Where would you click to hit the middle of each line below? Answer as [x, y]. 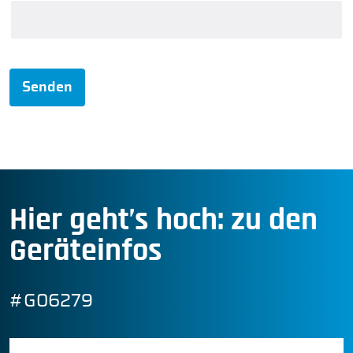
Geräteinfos [86, 251]
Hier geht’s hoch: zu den [164, 220]
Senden [48, 87]
